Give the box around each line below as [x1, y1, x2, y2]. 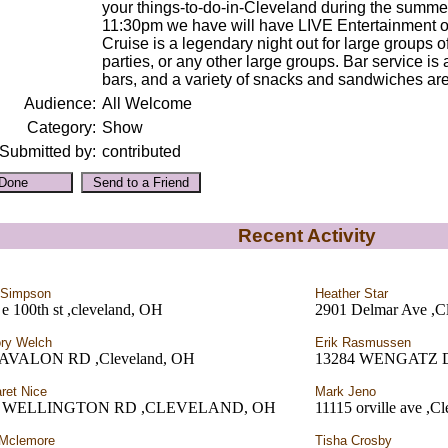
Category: [26, 119, 96, 136]
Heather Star [315, 286, 388, 301]
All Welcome [101, 95, 192, 112]
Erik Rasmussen [315, 335, 411, 350]
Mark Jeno [315, 384, 376, 399]
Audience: [23, 95, 96, 112]
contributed [101, 143, 181, 160]
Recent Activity [238, 225, 376, 246]
